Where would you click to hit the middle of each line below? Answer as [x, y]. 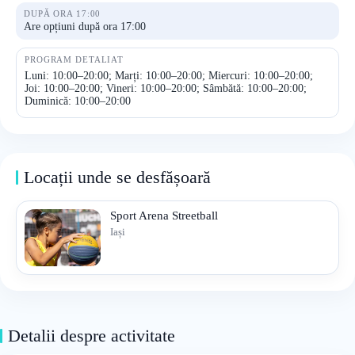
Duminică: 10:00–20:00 [78, 101]
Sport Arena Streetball [164, 216]
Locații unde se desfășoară [117, 177]
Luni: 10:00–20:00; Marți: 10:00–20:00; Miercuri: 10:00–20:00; [169, 76]
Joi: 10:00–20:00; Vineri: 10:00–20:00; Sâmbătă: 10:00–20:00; [166, 88]
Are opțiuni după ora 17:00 [85, 27]
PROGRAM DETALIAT [74, 59]
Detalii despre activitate [92, 336]
